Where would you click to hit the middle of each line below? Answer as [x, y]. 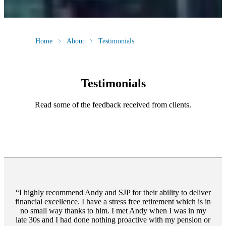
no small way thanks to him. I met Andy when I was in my [113, 210]
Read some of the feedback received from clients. [113, 104]
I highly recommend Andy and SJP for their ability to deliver [115, 192]
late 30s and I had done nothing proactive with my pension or [113, 219]
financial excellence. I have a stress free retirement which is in [113, 201]
